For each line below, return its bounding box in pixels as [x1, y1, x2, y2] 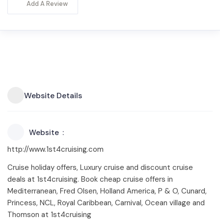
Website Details [24, 90, 82, 101]
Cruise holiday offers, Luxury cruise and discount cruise [7, 163, 193, 172]
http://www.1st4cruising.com [7, 144, 104, 154]
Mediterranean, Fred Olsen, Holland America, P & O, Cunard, [7, 186, 207, 196]
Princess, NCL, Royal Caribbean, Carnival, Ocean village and [7, 198, 205, 208]
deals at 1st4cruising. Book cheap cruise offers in [7, 174, 173, 184]
